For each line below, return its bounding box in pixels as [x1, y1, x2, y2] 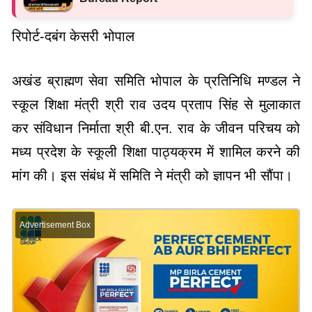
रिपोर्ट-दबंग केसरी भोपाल [12, 29, 134, 45]
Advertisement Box [19, 220, 91, 231]
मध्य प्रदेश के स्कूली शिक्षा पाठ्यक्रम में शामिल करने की [12, 144, 300, 160]
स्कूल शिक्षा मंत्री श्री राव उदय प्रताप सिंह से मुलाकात [12, 97, 300, 113]
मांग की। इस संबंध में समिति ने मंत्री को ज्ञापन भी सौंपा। [12, 168, 292, 184]
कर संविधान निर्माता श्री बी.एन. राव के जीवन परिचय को [12, 120, 300, 136]
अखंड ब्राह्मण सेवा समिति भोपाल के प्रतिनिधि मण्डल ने [12, 73, 300, 89]
